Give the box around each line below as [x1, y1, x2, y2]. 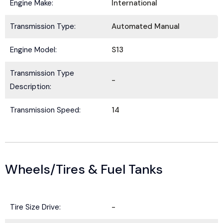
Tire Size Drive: [10, 202, 61, 212]
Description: [10, 82, 51, 92]
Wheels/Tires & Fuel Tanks [5, 161, 163, 178]
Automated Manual [111, 21, 180, 31]
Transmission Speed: [10, 105, 81, 115]
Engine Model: [10, 45, 57, 55]
